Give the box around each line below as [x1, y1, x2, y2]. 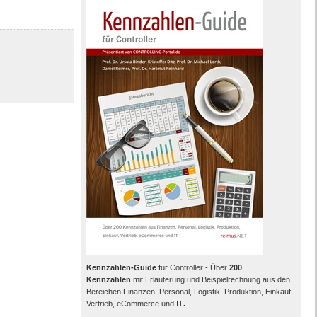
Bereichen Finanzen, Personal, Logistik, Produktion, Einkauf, [86, 287, 293, 296]
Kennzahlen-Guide [86, 263, 156, 272]
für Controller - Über [156, 263, 229, 272]
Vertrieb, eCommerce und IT [86, 299, 183, 308]
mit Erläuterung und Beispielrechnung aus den [130, 275, 290, 284]
